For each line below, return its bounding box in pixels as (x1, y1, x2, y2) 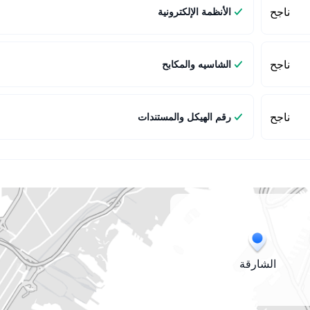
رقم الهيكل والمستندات (138, 110, 231, 123)
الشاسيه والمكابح (162, 57, 231, 71)
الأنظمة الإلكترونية (158, 5, 231, 18)
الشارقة (239, 256, 276, 271)
